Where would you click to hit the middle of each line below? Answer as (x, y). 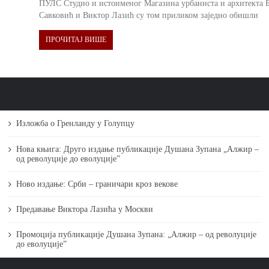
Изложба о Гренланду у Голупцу (75, 124)
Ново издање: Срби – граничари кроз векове (97, 184)
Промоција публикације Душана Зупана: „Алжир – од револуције (136, 235)
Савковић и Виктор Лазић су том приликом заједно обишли (149, 16)
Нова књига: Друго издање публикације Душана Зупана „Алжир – (137, 149)
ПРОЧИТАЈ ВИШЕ (76, 40)
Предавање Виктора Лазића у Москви (84, 209)
